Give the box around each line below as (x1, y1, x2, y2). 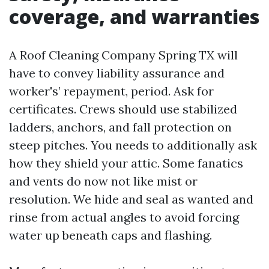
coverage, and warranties (9, 4, 259, 29)
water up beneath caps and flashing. (9, 228, 212, 243)
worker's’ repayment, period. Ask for (9, 83, 214, 98)
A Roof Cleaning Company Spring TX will (9, 47, 238, 62)
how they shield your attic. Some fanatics (9, 156, 243, 171)
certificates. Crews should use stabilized (9, 101, 237, 116)
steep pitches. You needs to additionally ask (9, 138, 257, 153)
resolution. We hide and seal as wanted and (9, 192, 253, 207)
